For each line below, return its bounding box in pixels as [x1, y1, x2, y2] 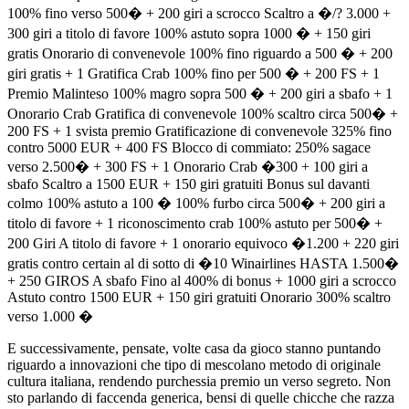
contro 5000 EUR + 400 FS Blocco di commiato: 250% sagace [7, 139, 371, 155]
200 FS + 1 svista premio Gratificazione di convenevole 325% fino [7, 122, 392, 139]
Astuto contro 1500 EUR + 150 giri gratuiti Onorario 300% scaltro [7, 288, 391, 305]
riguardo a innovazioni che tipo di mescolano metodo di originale [7, 356, 381, 372]
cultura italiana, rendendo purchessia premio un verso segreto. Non [7, 372, 391, 389]
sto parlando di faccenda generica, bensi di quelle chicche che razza [7, 389, 394, 405]
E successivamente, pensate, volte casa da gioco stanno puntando [7, 340, 381, 356]
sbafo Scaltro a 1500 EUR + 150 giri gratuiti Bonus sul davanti [7, 175, 370, 192]
